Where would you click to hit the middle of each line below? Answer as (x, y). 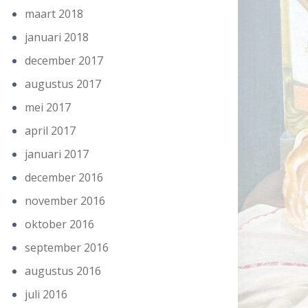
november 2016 (65, 201)
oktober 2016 (59, 224)
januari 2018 (57, 37)
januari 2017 (57, 154)
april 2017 (50, 131)
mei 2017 (48, 107)
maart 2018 (54, 14)
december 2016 (64, 177)
